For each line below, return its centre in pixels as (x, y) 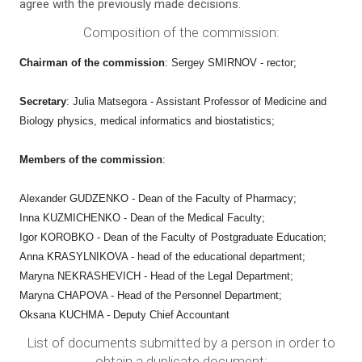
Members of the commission (91, 160)
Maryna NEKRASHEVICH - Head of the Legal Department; (156, 276)
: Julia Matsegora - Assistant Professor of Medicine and (196, 101)
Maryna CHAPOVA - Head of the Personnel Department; (151, 295)
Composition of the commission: (181, 32)
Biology (38, 121)
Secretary (43, 101)
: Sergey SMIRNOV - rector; (231, 63)
